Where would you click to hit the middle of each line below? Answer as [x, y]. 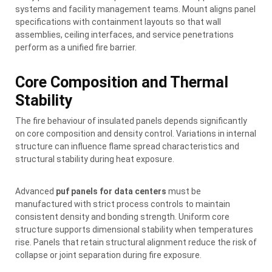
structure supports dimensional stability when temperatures [134, 229]
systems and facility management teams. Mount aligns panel [135, 9]
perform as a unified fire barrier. [76, 47]
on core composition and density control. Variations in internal [136, 133]
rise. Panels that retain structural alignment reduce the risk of [136, 242]
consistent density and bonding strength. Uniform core [122, 216]
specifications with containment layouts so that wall [118, 22]
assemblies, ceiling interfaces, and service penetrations [124, 34]
